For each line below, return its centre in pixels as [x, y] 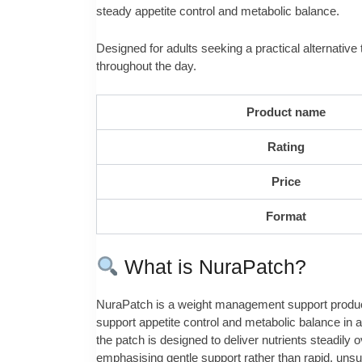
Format [286, 217]
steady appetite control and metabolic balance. [218, 11]
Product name [286, 112]
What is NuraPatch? [213, 267]
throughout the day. [146, 65]
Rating [286, 147]
